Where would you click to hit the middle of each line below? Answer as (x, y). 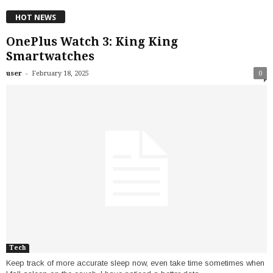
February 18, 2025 (60, 73)
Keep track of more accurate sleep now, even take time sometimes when (135, 263)
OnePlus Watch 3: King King (92, 41)
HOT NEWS (36, 17)
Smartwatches (50, 56)
